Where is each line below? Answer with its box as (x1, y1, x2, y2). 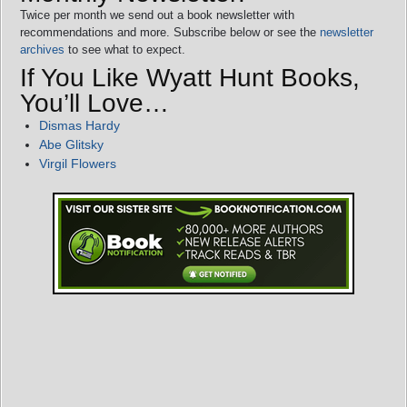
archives (20, 42, 65, 56)
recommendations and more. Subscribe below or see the (20, 25, 320, 39)
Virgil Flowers (39, 155, 116, 171)
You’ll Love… (20, 88, 169, 117)
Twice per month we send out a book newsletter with (20, 7, 294, 22)
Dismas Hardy (39, 117, 120, 133)
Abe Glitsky (39, 136, 104, 152)
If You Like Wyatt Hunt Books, (20, 63, 360, 92)
